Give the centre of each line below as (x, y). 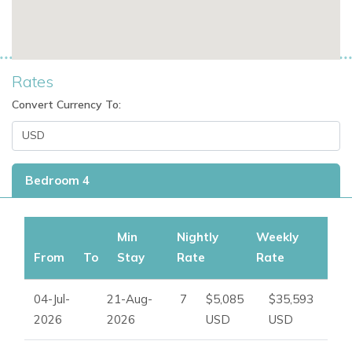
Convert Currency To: (66, 104)
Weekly (277, 236)
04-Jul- (52, 299)
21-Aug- (130, 299)
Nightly (198, 236)
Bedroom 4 (57, 180)
